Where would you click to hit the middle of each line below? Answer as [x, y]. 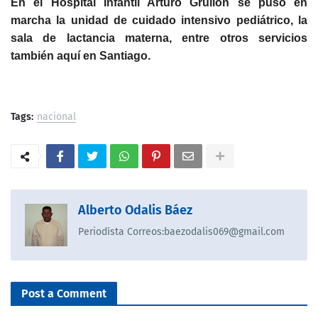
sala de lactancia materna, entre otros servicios [159, 38]
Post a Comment [64, 294]
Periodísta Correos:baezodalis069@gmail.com [181, 232]
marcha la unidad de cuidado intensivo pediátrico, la [159, 21]
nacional [56, 117]
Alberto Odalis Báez [135, 210]
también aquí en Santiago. [81, 56]
